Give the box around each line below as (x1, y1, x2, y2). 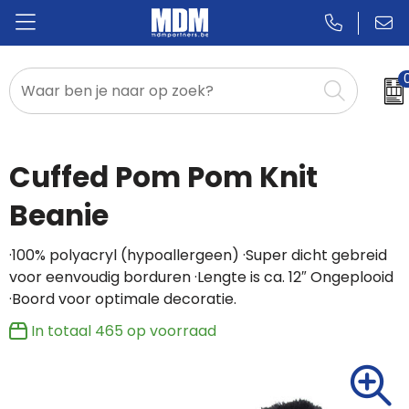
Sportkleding (27, 236, 119, 257)
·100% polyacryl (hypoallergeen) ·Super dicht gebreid (8, 245, 387, 266)
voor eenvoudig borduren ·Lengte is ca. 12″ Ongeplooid (8, 267, 393, 288)
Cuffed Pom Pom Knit (8, 157, 318, 197)
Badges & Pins (27, 146, 127, 167)
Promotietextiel (27, 191, 139, 212)
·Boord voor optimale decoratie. (8, 288, 236, 309)
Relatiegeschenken (27, 101, 165, 122)
